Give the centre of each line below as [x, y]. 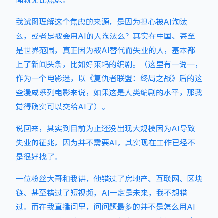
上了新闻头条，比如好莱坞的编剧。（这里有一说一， [109, 64]
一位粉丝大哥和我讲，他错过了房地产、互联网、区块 [109, 179]
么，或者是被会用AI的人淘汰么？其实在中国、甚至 [105, 36]
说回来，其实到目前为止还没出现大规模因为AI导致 [105, 128]
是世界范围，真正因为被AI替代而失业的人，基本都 [105, 50]
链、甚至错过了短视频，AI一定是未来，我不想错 [101, 193]
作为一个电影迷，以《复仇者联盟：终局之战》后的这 [109, 78]
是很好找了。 [39, 157]
